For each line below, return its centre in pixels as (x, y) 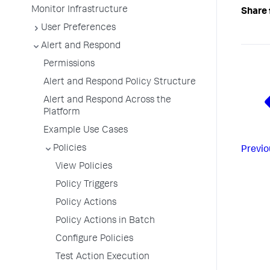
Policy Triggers (86, 185)
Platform (62, 113)
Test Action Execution (102, 257)
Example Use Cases (86, 131)
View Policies (84, 167)
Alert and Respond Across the (107, 101)
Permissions (69, 64)
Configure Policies (94, 239)
